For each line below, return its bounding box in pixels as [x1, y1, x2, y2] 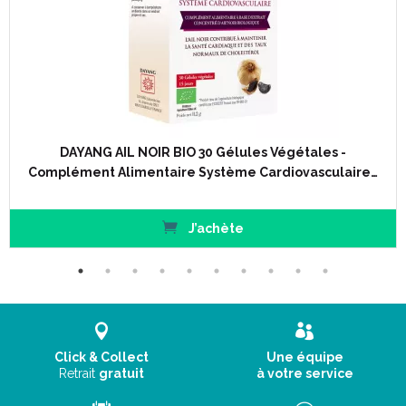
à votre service [256, 366, 353, 381]
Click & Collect [54, 350, 149, 364]
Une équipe [266, 350, 343, 364]
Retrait [59, 366, 99, 381]
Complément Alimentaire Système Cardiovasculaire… [28, 165, 378, 179]
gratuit [99, 366, 144, 381]
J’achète [185, 221, 244, 236]
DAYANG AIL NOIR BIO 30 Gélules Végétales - [60, 145, 346, 159]
